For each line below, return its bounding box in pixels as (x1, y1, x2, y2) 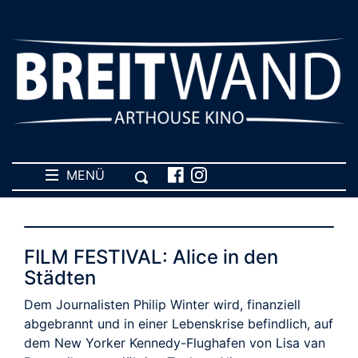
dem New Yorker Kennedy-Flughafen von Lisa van (24, 334, 325, 351)
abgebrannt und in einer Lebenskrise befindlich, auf (24, 315, 333, 332)
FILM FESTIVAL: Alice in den (24, 245, 278, 268)
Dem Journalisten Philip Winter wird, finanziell (24, 296, 300, 312)
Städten (24, 265, 96, 289)
